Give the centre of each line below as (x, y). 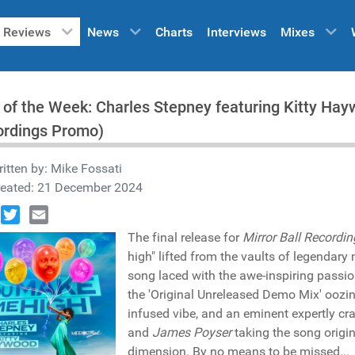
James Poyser (192, 332)
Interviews (237, 32)
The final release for (185, 237)
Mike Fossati (86, 168)
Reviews (27, 32)
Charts (174, 32)
